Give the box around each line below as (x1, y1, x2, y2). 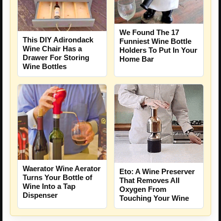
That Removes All (119, 176, 180, 184)
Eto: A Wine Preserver (119, 167, 195, 176)
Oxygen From (119, 184, 166, 193)
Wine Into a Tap (23, 182, 75, 190)
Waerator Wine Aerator (23, 164, 101, 173)
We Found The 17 (119, 28, 179, 37)
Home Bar (119, 54, 154, 63)
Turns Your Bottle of (23, 173, 92, 182)
